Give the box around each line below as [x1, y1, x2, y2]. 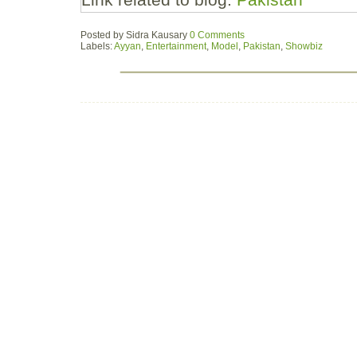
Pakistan [243, 40, 280, 52]
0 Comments [190, 29, 245, 41]
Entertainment [146, 40, 206, 52]
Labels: [80, 40, 114, 52]
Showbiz [285, 40, 323, 52]
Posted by [80, 29, 126, 41]
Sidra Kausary [126, 29, 187, 41]
